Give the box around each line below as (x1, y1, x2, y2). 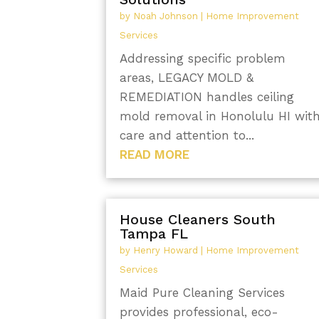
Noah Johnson (133, 10, 199, 21)
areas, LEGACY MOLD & (120, 70, 254, 85)
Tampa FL (120, 225, 189, 243)
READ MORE (120, 147, 190, 162)
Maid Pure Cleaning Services (120, 286, 286, 300)
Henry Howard (133, 245, 199, 256)
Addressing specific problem (120, 51, 286, 66)
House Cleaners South (120, 211, 276, 229)
